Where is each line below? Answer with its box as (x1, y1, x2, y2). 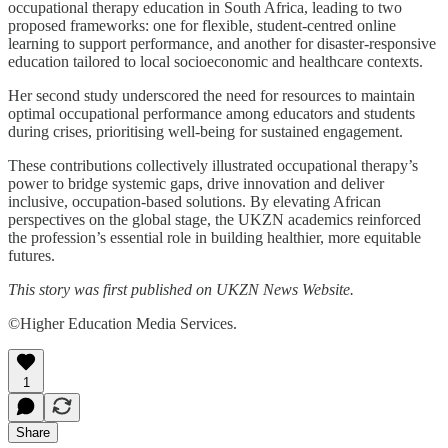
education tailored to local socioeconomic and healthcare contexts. (8, 52, 423, 70)
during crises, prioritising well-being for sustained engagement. (8, 122, 403, 140)
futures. (8, 246, 55, 264)
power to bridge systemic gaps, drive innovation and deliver (8, 174, 384, 192)
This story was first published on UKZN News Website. (8, 280, 354, 298)
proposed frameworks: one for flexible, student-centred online (8, 16, 396, 34)
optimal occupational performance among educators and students (8, 104, 415, 122)
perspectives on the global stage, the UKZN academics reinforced (8, 210, 421, 228)
